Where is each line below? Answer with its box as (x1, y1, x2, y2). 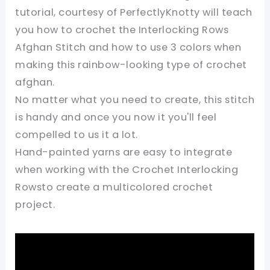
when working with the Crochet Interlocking (15, 163, 239, 177)
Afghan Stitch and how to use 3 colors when (15, 40, 242, 55)
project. (15, 198, 55, 212)
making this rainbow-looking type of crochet (15, 58, 247, 72)
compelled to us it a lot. (15, 128, 138, 142)
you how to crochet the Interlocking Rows (15, 23, 229, 37)
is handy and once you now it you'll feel (15, 110, 217, 125)
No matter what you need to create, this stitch (15, 93, 255, 107)
